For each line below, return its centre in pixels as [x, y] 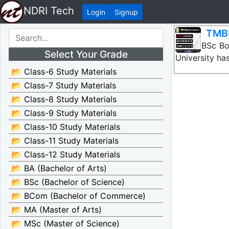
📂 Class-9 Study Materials [64, 113]
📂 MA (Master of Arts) [56, 210]
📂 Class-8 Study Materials [64, 99]
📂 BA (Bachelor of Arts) [59, 168]
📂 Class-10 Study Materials [66, 127]
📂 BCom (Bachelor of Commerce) [78, 196]
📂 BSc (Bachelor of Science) [68, 182]
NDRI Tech [49, 11]
